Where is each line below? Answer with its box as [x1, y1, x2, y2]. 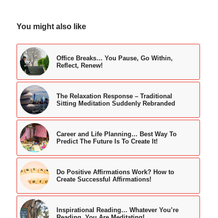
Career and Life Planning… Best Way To [56, 130, 177, 138]
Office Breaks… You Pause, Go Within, [56, 54, 173, 62]
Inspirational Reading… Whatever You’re [56, 206, 179, 214]
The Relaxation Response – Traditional [56, 92, 172, 100]
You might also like [16, 22, 86, 31]
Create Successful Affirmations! [56, 175, 151, 183]
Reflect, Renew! [56, 61, 103, 69]
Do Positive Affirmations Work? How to [56, 168, 174, 176]
